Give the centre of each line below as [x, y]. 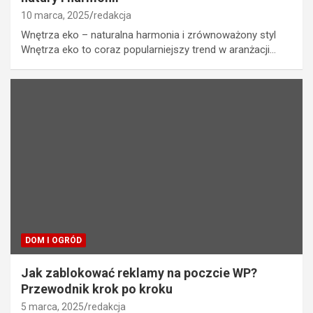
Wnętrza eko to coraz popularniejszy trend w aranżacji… [148, 50]
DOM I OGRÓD [53, 240]
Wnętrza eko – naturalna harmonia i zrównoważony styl [148, 35]
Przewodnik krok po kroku [97, 289]
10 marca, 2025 [55, 16]
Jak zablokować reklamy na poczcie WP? [139, 272]
